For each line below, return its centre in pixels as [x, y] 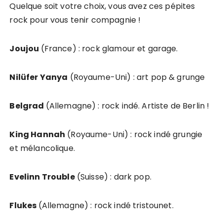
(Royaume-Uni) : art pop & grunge [136, 77]
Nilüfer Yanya [39, 77]
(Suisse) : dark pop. [113, 177]
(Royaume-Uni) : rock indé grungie [134, 134]
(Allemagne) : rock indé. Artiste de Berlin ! [128, 106]
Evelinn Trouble [42, 177]
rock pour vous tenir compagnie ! [75, 20]
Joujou [25, 48]
